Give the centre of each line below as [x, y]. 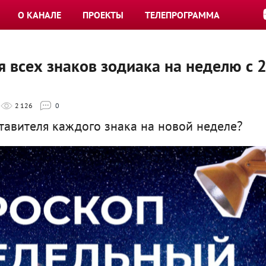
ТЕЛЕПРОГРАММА [182, 15]
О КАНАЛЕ [39, 15]
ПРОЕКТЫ [103, 15]
